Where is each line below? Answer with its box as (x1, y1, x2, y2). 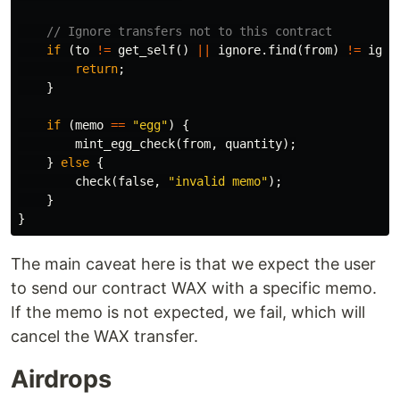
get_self (118, 43, 175, 58)
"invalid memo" (168, 174, 268, 189)
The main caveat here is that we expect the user (11, 254, 376, 274)
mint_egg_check (75, 137, 175, 152)
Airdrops (11, 364, 112, 395)
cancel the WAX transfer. (11, 327, 198, 346)
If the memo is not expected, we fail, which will (11, 303, 365, 322)
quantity (225, 137, 282, 152)
